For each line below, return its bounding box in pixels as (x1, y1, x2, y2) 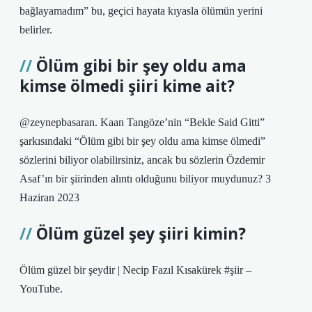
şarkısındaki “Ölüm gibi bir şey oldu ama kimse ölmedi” (19, 135, 265, 147)
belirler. (19, 24, 52, 36)
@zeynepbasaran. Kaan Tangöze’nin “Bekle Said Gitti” (19, 116, 265, 128)
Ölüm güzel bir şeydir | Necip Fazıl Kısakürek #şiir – (19, 264, 251, 276)
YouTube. (19, 283, 63, 295)
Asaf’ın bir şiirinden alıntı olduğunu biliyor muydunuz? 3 (19, 173, 271, 185)
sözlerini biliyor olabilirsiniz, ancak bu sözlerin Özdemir (19, 154, 265, 166)
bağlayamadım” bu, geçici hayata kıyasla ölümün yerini (19, 5, 263, 17)
